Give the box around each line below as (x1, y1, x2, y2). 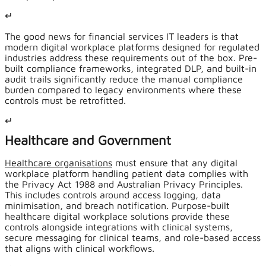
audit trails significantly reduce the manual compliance (5, 74, 243, 85)
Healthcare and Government (5, 132, 171, 148)
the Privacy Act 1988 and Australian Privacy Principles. (5, 179, 243, 190)
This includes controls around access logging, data (5, 189, 221, 201)
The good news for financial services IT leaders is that (5, 31, 239, 42)
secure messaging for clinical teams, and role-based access (5, 232, 261, 243)
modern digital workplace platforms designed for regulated (5, 42, 259, 53)
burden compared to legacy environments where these (5, 84, 242, 96)
